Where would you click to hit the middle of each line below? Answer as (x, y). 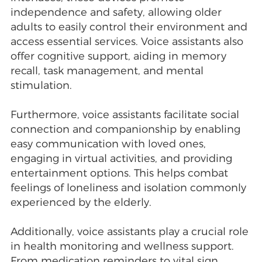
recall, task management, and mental (107, 71)
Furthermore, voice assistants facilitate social (125, 115)
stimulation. (41, 86)
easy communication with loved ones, (108, 144)
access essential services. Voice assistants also (127, 42)
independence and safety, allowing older (116, 13)
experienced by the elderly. (81, 203)
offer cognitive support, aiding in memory (118, 56)
